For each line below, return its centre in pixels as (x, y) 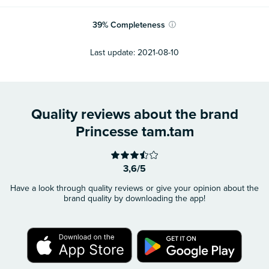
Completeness (138, 25)
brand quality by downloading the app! (134, 198)
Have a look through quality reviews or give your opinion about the (134, 188)
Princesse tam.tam (134, 131)
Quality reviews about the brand (134, 114)
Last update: (113, 52)
